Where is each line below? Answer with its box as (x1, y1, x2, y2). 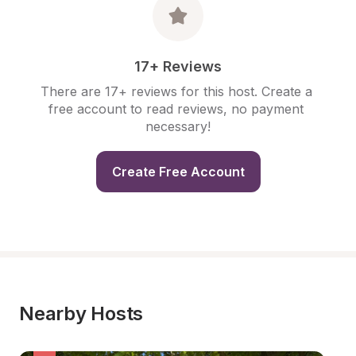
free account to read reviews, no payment (48, 101, 304, 117)
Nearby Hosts (19, 302, 144, 325)
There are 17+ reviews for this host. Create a (40, 83, 312, 99)
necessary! (145, 118, 211, 134)
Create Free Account (111, 164, 245, 180)
